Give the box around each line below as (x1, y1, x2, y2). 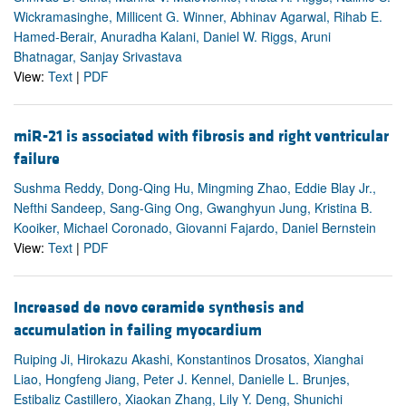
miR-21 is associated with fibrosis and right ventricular (14, 125, 389, 147)
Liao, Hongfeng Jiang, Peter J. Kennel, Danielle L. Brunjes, (14, 370, 350, 389)
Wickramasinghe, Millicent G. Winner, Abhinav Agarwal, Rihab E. (14, 6, 382, 25)
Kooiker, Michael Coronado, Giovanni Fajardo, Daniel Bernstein (14, 217, 376, 237)
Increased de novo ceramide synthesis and (14, 297, 304, 319)
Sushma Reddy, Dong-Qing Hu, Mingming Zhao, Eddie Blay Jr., (14, 178, 376, 197)
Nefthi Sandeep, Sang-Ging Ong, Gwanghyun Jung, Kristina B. (14, 198, 372, 217)
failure (14, 148, 60, 169)
